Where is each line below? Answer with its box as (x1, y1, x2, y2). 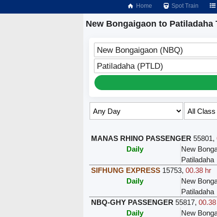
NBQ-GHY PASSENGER (91, 198, 174, 207)
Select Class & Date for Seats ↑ (89, 122, 190, 131)
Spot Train (170, 2, 199, 9)
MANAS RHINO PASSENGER (91, 134, 192, 143)
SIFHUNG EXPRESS (91, 166, 161, 175)
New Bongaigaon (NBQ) (97, 46, 184, 55)
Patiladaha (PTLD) (97, 62, 164, 71)
